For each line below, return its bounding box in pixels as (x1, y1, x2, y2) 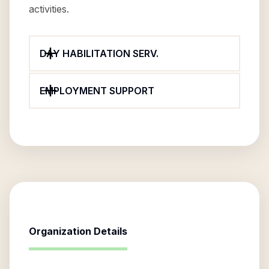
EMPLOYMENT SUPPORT (40, 85, 154, 97)
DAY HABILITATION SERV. (40, 47, 159, 59)
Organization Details (29, 225, 127, 237)
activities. (29, 3, 69, 15)
